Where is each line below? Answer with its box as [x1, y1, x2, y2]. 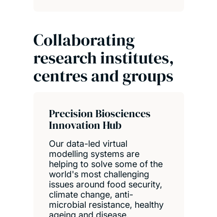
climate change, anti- [48, 189, 133, 200]
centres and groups [33, 64, 173, 87]
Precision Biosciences [48, 106, 151, 121]
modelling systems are [48, 149, 139, 159]
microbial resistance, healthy [48, 200, 164, 210]
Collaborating [33, 28, 135, 51]
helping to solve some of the [48, 159, 163, 170]
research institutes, [33, 46, 174, 69]
